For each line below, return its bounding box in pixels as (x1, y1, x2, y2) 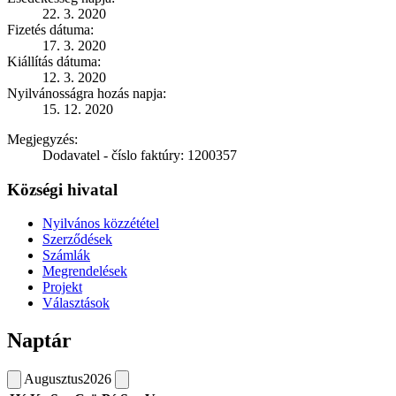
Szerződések (42, 232, 112, 247)
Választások (42, 295, 110, 311)
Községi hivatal (7, 179, 118, 199)
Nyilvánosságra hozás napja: (7, 85, 166, 101)
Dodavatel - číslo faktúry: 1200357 (42, 147, 237, 163)
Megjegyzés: (7, 131, 78, 147)
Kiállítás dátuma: (7, 53, 101, 69)
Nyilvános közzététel (42, 216, 159, 232)
